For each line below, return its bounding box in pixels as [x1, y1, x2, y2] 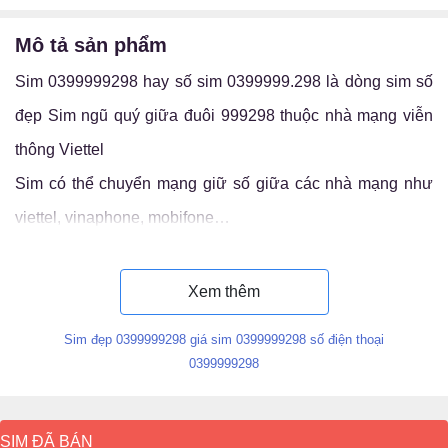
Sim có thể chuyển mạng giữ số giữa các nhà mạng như [15, 175, 433, 192]
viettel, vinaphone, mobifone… [15, 209, 230, 226]
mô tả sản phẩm [32, 34, 167, 56]
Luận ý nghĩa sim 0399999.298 [15, 243, 243, 260]
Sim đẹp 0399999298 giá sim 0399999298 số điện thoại [64, 332, 384, 347]
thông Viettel [15, 141, 104, 158]
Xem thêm [188, 283, 260, 300]
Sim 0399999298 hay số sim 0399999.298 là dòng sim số [15, 73, 433, 90]
